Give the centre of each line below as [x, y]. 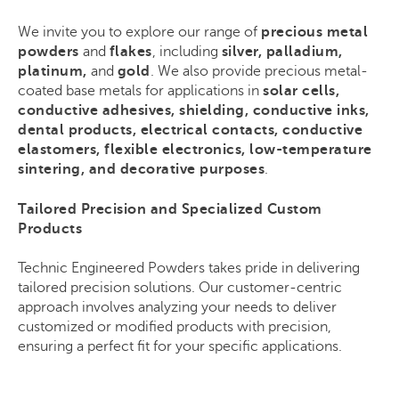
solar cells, [301, 91]
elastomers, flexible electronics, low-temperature [195, 150]
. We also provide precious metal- [259, 72]
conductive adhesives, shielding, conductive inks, [194, 111]
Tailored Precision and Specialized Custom [170, 209]
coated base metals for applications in [140, 91]
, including [187, 52]
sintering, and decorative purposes [141, 170]
